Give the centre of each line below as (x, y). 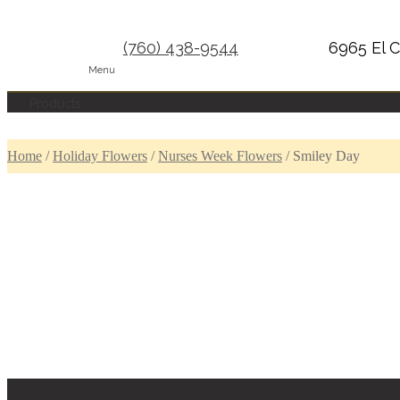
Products (55, 104)
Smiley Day (326, 156)
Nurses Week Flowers (220, 156)
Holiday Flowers (100, 156)
